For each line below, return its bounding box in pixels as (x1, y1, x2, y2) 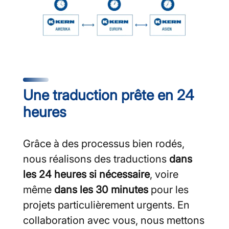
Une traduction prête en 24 (23, 86, 194, 104)
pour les (148, 183, 189, 196)
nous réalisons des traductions (23, 152, 169, 165)
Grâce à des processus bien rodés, (23, 137, 185, 150)
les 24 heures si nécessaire (23, 168, 150, 180)
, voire (150, 168, 178, 180)
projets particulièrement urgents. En (23, 198, 190, 211)
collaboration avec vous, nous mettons (23, 214, 204, 226)
